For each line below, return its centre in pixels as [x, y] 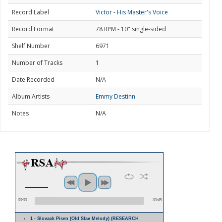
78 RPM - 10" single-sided [131, 29]
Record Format [33, 29]
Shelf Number [31, 46]
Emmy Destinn [115, 96]
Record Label [30, 12]
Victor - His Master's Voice [132, 12]
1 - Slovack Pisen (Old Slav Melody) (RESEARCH [85, 219]
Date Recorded [33, 80]
